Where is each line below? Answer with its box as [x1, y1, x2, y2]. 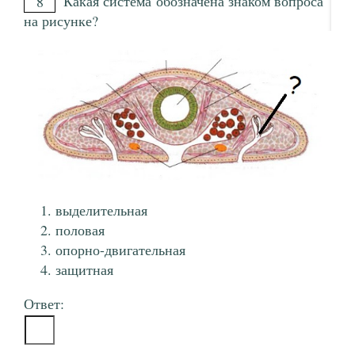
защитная [55, 260, 113, 280]
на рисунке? [24, 11, 103, 31]
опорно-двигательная [55, 240, 185, 260]
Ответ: [24, 294, 64, 314]
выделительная [55, 200, 147, 220]
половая [55, 220, 105, 240]
